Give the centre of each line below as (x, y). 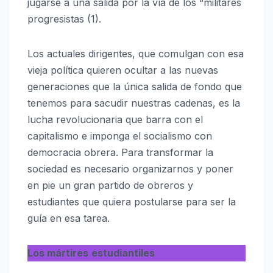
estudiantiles (123, 253)
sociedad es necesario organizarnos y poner (130, 169)
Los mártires (58, 253)
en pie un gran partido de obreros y (110, 186)
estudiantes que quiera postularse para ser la (132, 202)
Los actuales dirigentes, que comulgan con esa (136, 54)
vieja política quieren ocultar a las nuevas (123, 70)
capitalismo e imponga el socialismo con (120, 136)
